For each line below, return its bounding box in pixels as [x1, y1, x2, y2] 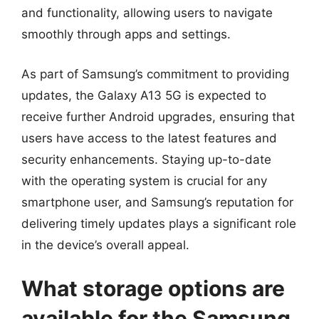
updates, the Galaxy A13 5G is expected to [21, 88, 266, 103]
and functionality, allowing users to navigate [21, 6, 273, 20]
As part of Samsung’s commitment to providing [21, 66, 289, 81]
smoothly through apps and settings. [21, 27, 231, 41]
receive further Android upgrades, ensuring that [21, 109, 295, 124]
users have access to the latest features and [21, 130, 277, 145]
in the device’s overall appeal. [21, 237, 189, 252]
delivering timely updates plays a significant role [21, 216, 296, 231]
